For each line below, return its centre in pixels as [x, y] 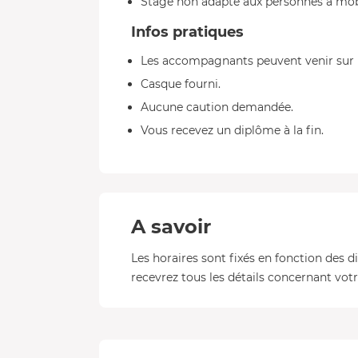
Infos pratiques [187, 32]
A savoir [171, 227]
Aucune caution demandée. [217, 107]
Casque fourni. [181, 84]
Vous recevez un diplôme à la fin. [232, 130]
